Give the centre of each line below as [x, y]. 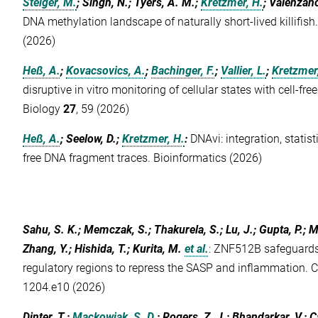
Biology [43, 109]
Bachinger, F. [183, 71]
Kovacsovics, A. [106, 71]
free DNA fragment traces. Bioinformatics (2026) [143, 158]
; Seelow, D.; [92, 139]
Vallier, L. [244, 71]
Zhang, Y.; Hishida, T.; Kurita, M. [103, 249]
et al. [197, 249]
